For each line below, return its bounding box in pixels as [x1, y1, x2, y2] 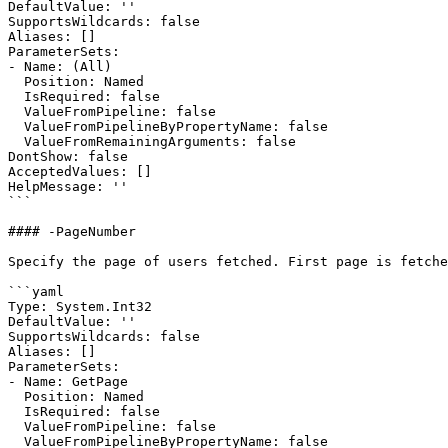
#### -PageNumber [8, 224, 136, 239]
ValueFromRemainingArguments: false [8, 134, 24, 149]
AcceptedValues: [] [8, 164, 152, 179]
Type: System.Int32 [8, 299, 152, 314]
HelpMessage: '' [8, 179, 128, 194]
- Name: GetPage [8, 374, 128, 389]
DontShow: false [8, 149, 128, 164]
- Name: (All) [8, 59, 112, 74]
